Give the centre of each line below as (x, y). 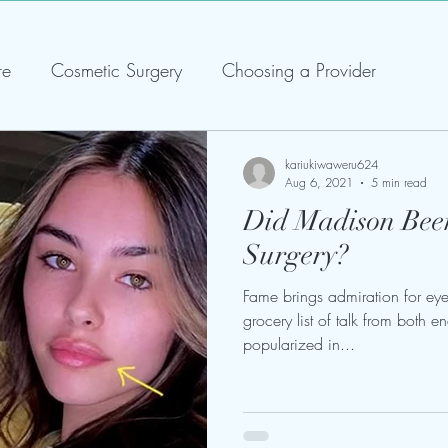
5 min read (399, 182)
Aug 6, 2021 (319, 182)
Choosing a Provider (299, 69)
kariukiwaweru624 (331, 164)
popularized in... (299, 344)
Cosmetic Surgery (116, 69)
